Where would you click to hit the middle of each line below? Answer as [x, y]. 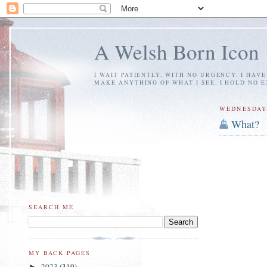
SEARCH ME [52, 207]
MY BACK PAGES [60, 252]
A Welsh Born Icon [177, 52]
